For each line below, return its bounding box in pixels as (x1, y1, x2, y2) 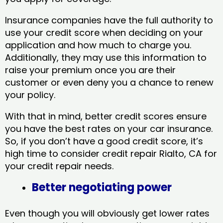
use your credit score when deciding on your (5, 26, 203, 39)
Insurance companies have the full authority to (5, 13, 213, 26)
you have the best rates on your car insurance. (5, 122, 213, 135)
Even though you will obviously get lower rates (5, 207, 210, 220)
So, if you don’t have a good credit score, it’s (5, 134, 203, 147)
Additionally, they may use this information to (5, 51, 207, 64)
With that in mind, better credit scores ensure (5, 110, 207, 122)
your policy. (5, 88, 58, 101)
